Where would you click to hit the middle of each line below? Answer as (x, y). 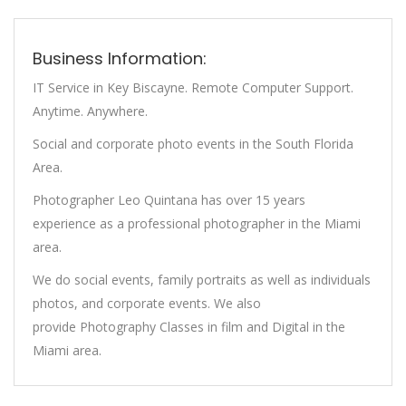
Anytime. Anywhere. (90, 111)
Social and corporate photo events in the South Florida (193, 144)
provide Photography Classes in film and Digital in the (189, 327)
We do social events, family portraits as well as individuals (202, 280)
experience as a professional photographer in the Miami (197, 224)
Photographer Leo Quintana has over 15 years (169, 200)
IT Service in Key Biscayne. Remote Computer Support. (193, 88)
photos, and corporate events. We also (147, 304)
